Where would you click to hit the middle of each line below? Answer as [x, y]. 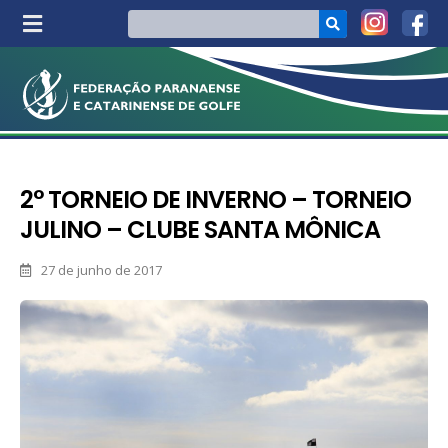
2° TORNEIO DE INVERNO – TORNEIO [215, 200]
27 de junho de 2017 [102, 270]
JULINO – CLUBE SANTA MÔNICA [200, 230]
